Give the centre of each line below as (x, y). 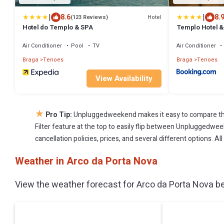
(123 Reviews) (89, 17)
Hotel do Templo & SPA (58, 27)
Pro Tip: (59, 115)
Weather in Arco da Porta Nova (86, 161)
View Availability (124, 78)
